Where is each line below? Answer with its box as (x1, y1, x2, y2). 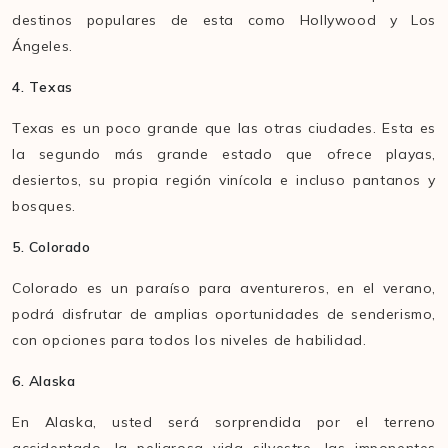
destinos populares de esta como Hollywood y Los (12, 11, 436, 30)
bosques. (12, 197, 76, 216)
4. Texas (12, 78, 73, 97)
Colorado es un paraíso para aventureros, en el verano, (12, 279, 436, 298)
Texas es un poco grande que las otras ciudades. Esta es (12, 119, 436, 138)
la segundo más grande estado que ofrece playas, (12, 145, 436, 164)
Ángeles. (12, 37, 73, 56)
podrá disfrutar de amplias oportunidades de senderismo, (12, 305, 436, 324)
